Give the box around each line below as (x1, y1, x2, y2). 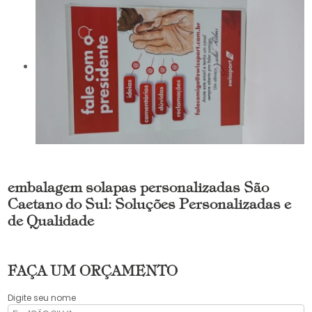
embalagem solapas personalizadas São (8, 182, 270, 196)
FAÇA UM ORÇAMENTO (8, 265, 178, 280)
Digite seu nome (8, 292, 77, 304)
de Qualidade (8, 215, 95, 230)
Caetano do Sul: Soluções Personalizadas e (8, 198, 292, 213)
